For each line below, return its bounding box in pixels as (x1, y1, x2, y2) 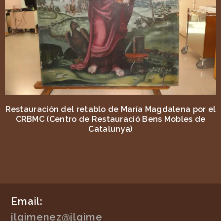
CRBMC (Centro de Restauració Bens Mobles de (15, 114, 206, 124)
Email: (11, 195, 43, 207)
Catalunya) (88, 124, 133, 134)
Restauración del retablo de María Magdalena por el (5, 105, 216, 114)
